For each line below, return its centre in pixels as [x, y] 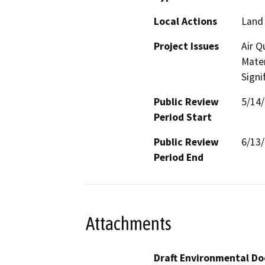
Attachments [129, 224]
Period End [179, 157]
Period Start [183, 117]
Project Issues [186, 46]
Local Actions [185, 21]
